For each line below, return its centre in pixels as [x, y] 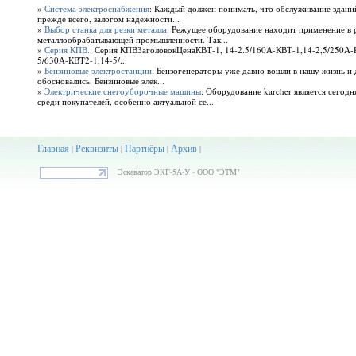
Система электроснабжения [97, 9]
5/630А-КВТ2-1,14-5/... [82, 60]
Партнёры [144, 148]
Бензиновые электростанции [98, 71]
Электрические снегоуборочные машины [122, 91]
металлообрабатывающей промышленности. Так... [132, 40]
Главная [53, 148]
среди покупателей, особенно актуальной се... [125, 102]
